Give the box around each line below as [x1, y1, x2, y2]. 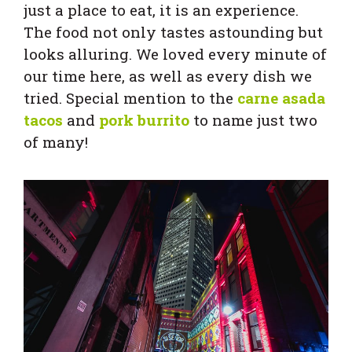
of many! [24, 132, 88, 152]
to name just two [189, 110, 317, 130]
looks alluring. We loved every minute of [24, 44, 327, 64]
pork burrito [99, 110, 189, 130]
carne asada [237, 88, 325, 108]
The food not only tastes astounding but [24, 22, 323, 42]
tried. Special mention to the [24, 88, 237, 108]
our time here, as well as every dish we [24, 66, 312, 86]
